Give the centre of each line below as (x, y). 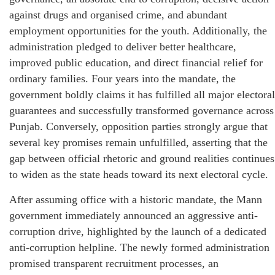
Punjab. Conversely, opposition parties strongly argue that (138, 127)
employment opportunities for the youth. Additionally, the (138, 31)
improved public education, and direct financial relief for (136, 63)
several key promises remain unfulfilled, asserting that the (138, 143)
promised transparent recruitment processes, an (114, 264)
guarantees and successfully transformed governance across (141, 111)
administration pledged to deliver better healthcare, (123, 47)
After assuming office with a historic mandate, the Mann (136, 200)
